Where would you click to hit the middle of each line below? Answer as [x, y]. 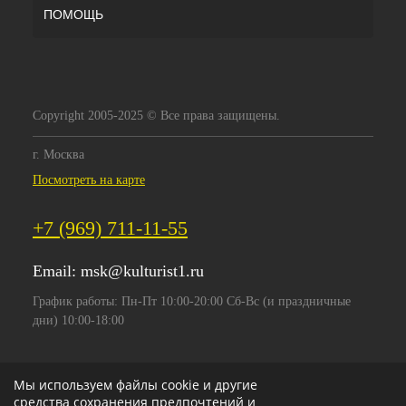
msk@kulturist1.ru [142, 271]
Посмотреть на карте [89, 180]
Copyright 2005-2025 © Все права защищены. [156, 116]
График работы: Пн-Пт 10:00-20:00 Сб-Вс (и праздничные [192, 302]
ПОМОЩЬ [73, 15]
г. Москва [58, 155]
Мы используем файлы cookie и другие [135, 385]
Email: [57, 271]
